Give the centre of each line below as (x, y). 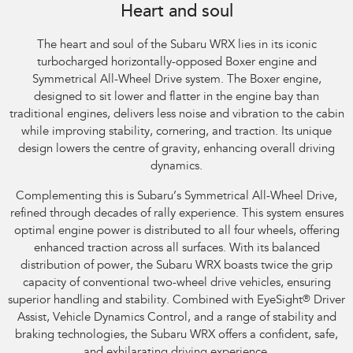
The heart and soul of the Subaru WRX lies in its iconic (176, 46)
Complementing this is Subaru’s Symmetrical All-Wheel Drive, (176, 197)
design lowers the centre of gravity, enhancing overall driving (176, 150)
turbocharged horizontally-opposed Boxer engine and (176, 63)
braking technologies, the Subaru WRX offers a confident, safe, (176, 336)
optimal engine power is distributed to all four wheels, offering (176, 232)
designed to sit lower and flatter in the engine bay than (176, 98)
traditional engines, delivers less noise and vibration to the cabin (176, 115)
